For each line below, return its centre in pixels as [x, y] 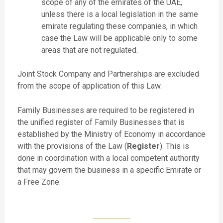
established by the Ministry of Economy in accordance [111, 134]
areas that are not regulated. [90, 50]
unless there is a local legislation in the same [119, 14]
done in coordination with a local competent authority [108, 158]
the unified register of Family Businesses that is [101, 122]
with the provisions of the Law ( [72, 146]
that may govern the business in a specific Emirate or [109, 170]
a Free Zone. [40, 182]
